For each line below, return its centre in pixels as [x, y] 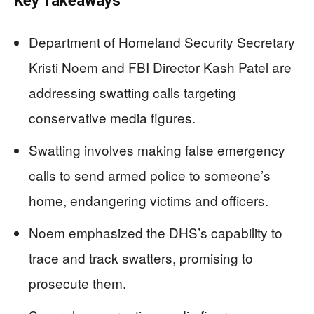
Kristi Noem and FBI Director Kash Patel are [160, 67]
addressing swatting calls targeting [132, 93]
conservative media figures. [112, 118]
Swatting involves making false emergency [157, 150]
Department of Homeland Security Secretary [162, 42]
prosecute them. [77, 283]
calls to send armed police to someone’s [150, 175]
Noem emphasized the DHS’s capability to [156, 233]
